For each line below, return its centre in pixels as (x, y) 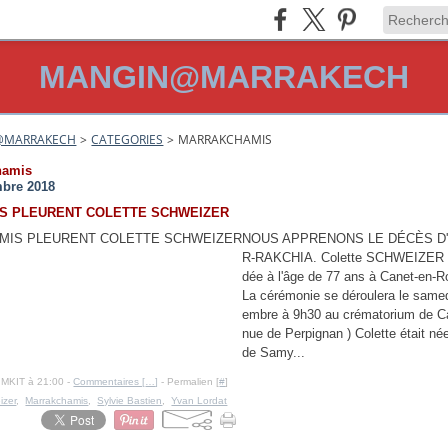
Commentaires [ (109, 381)
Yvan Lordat (199, 400)
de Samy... (274, 352)
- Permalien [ (189, 381)
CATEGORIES (127, 139)
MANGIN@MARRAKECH (224, 77)
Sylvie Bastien (130, 400)
